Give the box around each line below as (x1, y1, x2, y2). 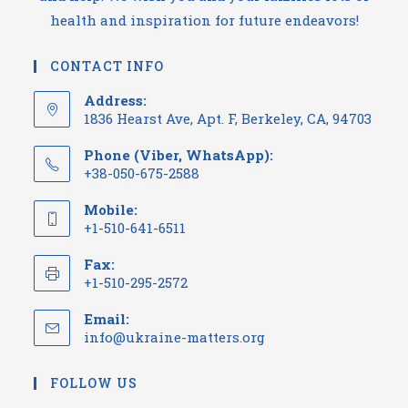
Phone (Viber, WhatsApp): (84, 146, 274, 164)
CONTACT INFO (50, 57, 165, 75)
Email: (84, 310, 130, 328)
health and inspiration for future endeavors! (49, 11, 359, 29)
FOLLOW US (50, 374, 138, 392)
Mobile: (84, 200, 138, 219)
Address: (84, 91, 148, 109)
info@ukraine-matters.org (84, 328, 266, 346)
